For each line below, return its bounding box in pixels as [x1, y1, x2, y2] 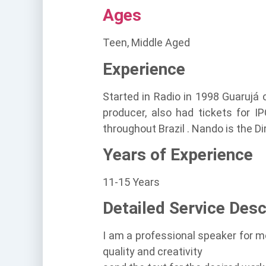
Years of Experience [103, 144, 253, 164]
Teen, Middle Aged [103, 36, 190, 49]
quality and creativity [103, 245, 202, 258]
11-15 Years [103, 175, 160, 188]
